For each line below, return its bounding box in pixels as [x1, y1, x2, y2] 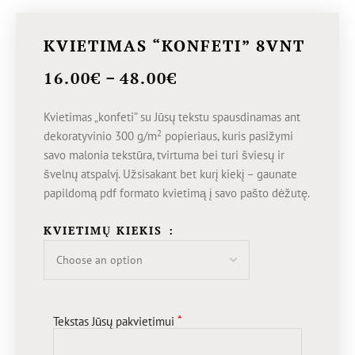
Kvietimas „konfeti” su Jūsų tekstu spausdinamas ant [44, 109, 300, 125]
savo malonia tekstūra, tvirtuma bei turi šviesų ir [44, 147, 284, 163]
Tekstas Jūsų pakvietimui [53, 314, 174, 330]
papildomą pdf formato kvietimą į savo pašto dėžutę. [44, 185, 310, 201]
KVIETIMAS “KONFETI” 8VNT [44, 35, 305, 57]
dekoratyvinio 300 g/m [44, 128, 157, 144]
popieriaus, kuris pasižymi [162, 128, 293, 144]
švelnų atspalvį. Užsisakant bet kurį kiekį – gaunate [44, 166, 297, 182]
